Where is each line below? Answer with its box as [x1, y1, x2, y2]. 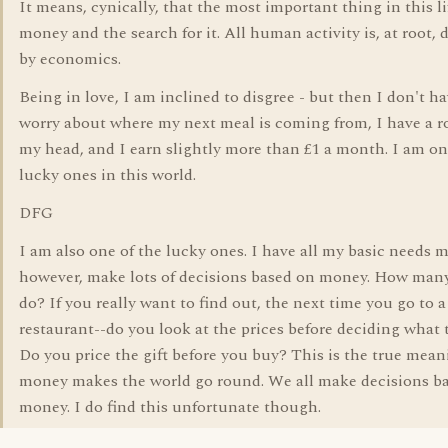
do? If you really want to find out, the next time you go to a [19, 291, 446, 315]
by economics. [19, 47, 121, 71]
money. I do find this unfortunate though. [19, 395, 321, 419]
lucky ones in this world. [19, 163, 196, 187]
